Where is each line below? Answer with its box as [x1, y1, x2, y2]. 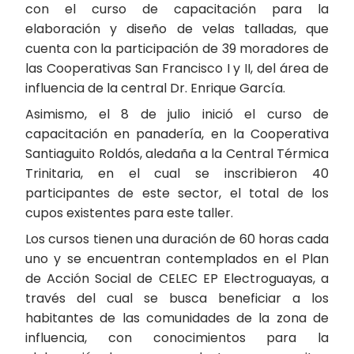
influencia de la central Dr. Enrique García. [25, 79, 295, 97]
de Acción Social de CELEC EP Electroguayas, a [25, 269, 329, 288]
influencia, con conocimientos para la [25, 329, 329, 347]
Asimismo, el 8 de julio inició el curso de [25, 105, 329, 123]
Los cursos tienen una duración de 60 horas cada [25, 230, 329, 248]
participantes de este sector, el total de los [25, 184, 329, 202]
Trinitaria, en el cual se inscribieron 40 [25, 164, 329, 183]
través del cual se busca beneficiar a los [25, 289, 329, 307]
